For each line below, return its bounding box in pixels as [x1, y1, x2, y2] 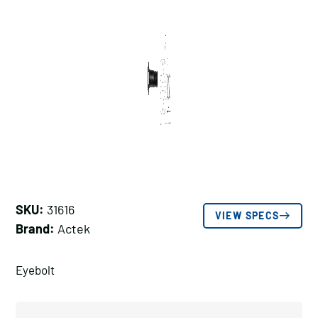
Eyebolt [16, 263, 55, 277]
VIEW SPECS [214, 209, 280, 221]
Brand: [16, 221, 55, 236]
